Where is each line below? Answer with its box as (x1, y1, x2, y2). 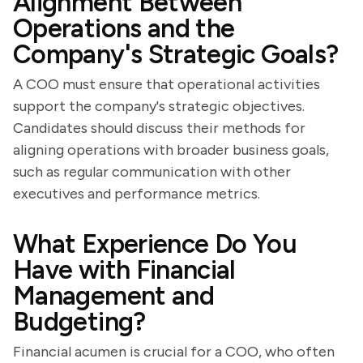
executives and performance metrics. (13, 185, 260, 203)
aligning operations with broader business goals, (13, 141, 329, 159)
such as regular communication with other (13, 163, 291, 181)
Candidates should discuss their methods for (13, 119, 305, 137)
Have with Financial (13, 254, 236, 285)
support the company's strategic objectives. (13, 97, 305, 115)
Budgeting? (13, 306, 146, 337)
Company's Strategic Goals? (13, 39, 339, 70)
